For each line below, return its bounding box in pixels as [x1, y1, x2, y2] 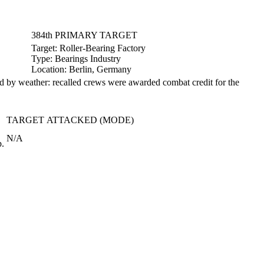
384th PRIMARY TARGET [31, 30, 137, 40]
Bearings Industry [55, 54, 121, 64]
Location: [31, 64, 69, 74]
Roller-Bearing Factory [60, 43, 146, 53]
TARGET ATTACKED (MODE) [6, 115, 134, 125]
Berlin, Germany [69, 64, 131, 74]
